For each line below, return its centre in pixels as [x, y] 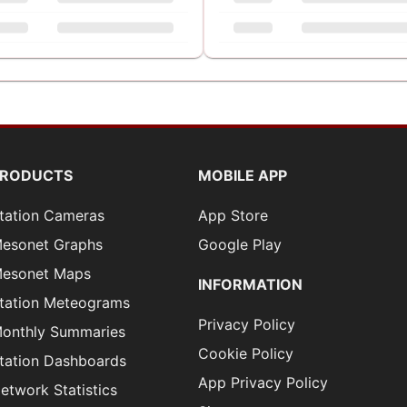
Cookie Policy [245, 353]
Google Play [239, 244]
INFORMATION [250, 284]
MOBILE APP [242, 175]
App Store [233, 215]
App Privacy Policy [263, 382]
